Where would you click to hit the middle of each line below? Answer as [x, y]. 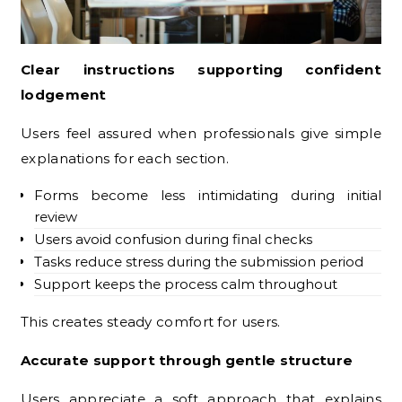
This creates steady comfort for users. [151, 321]
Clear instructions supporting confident [201, 69]
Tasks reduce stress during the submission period [199, 261]
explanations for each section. [125, 158]
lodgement [64, 94]
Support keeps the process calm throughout [186, 284]
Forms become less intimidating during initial [208, 195]
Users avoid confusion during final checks [173, 239]
